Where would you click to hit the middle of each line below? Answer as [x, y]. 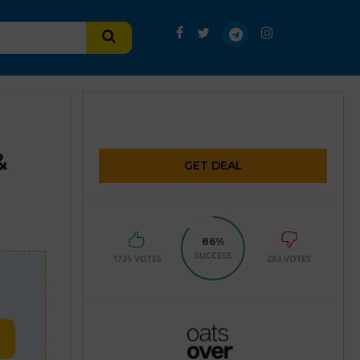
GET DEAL [213, 166]
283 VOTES [289, 258]
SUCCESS [213, 255]
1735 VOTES [137, 258]
